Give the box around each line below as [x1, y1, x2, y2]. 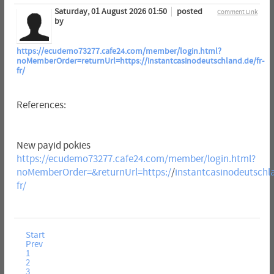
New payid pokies [16, 140, 91, 152]
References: [16, 100, 66, 111]
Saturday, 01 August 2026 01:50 [54, 7, 169, 17]
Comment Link [217, 8, 258, 17]
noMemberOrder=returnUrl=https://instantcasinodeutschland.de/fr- [16, 56, 264, 67]
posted [176, 7, 202, 17]
